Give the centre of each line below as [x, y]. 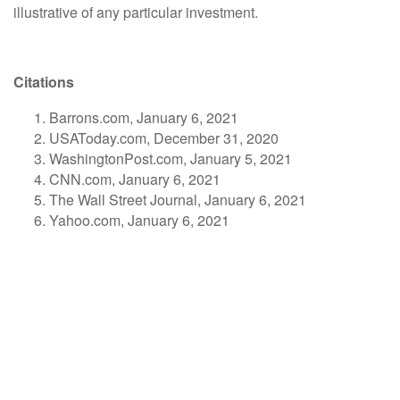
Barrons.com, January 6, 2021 [144, 117]
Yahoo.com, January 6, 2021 [139, 220]
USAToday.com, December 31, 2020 [164, 137]
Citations [44, 81]
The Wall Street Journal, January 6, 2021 [178, 199]
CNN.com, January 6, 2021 [135, 179]
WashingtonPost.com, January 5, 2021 [171, 158]
